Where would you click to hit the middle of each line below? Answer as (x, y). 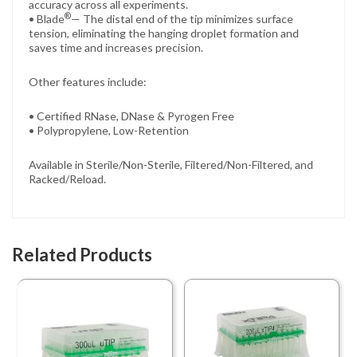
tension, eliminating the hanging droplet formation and (164, 33)
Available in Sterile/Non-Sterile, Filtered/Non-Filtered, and (171, 164)
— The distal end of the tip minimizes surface (182, 18)
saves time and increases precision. (116, 47)
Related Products (82, 254)
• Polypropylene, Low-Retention (109, 130)
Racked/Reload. (67, 178)
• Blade (47, 18)
